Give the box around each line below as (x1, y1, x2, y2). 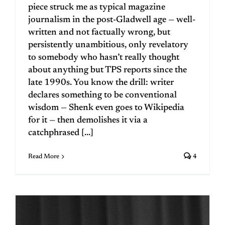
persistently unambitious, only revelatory (28, 40, 188, 50)
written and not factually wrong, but (28, 28, 170, 37)
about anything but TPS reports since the (28, 65, 187, 75)
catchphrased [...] (28, 128, 93, 138)
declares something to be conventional (28, 90, 177, 100)
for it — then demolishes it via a (28, 116, 148, 125)
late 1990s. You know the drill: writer (28, 78, 174, 87)
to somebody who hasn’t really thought (28, 53, 179, 62)
